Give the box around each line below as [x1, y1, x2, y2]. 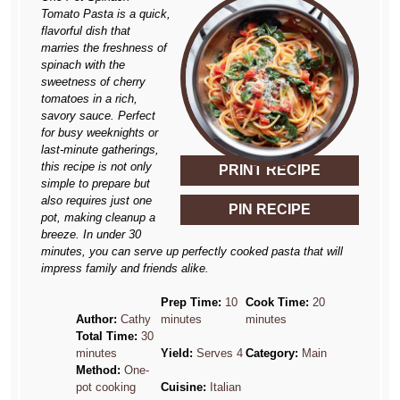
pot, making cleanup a [41, 211, 156, 225]
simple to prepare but [41, 177, 151, 191]
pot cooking [75, 380, 136, 395]
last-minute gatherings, [41, 143, 160, 157]
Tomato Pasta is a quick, [41, 7, 171, 21]
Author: [75, 312, 117, 327]
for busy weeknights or [41, 126, 159, 140]
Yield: [160, 346, 193, 361]
